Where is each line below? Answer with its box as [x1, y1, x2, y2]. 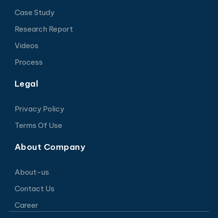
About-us [14, 167, 49, 177]
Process [14, 57, 43, 67]
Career [14, 200, 38, 210]
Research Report [14, 24, 73, 34]
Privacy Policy [14, 104, 64, 113]
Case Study [14, 7, 54, 17]
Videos [14, 40, 38, 50]
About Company [14, 141, 86, 152]
